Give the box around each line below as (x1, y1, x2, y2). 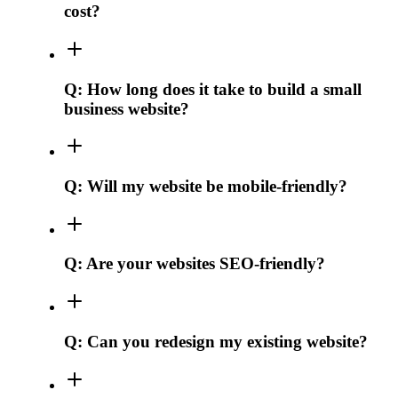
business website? (64, 99, 189, 118)
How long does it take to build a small (87, 79, 362, 99)
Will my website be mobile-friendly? (87, 176, 347, 195)
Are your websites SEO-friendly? (86, 254, 325, 274)
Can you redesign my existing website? (87, 331, 368, 351)
